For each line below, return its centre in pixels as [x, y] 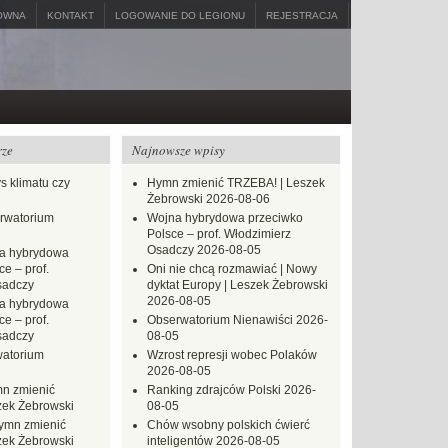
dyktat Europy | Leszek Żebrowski [237, 285]
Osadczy [170, 250]
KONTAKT [70, 15]
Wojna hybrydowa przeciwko [225, 218]
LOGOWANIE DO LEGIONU [180, 15]
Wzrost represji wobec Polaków [232, 355]
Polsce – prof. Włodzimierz [219, 234]
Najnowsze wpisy [178, 150]
